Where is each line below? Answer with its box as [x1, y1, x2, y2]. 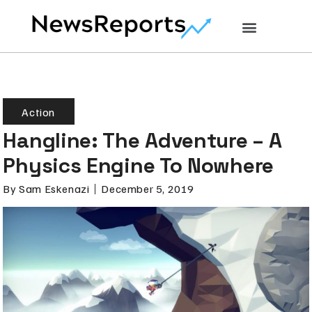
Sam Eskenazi [16, 182, 90, 196]
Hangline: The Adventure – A [3, 126, 282, 154]
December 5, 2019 [101, 182, 195, 196]
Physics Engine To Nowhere [3, 151, 274, 179]
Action [22, 104, 56, 119]
